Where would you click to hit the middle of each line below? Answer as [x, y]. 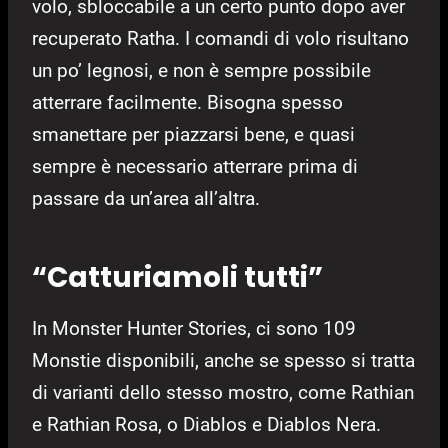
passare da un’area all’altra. [146, 198]
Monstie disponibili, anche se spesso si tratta [223, 360]
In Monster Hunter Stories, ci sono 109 [194, 328]
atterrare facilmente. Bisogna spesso [187, 102]
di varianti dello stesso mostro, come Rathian [223, 392]
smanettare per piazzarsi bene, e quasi [193, 134]
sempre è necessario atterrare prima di [195, 166]
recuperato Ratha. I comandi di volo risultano [220, 38]
